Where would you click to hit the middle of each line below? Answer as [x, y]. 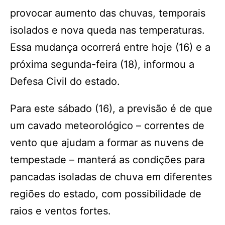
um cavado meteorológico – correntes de [107, 126]
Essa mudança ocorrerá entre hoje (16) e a [110, 47]
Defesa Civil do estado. [65, 81]
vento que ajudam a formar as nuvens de [107, 143]
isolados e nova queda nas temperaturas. [107, 30]
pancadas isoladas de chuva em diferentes [111, 177]
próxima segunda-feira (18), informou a [102, 64]
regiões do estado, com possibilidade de [106, 194]
